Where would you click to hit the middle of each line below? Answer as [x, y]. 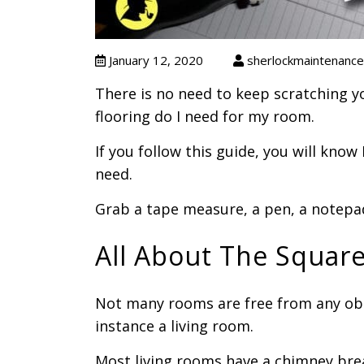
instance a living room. [174, 326]
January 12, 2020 [156, 60]
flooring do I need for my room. [205, 116]
